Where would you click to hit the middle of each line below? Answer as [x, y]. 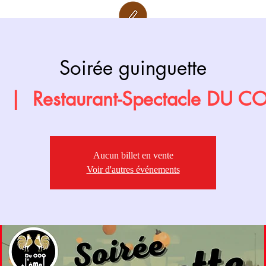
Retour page [133, 39]
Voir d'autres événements [133, 170]
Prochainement [133, 47]
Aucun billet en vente [133, 156]
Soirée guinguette [133, 68]
